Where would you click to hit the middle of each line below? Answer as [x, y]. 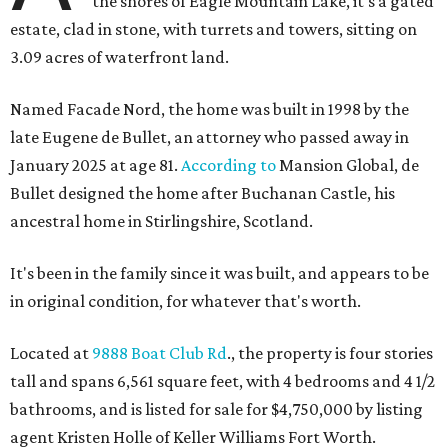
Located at [51, 353]
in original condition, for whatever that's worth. [185, 301]
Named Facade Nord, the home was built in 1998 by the [209, 109]
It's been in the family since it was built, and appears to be [219, 273]
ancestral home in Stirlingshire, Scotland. [161, 221]
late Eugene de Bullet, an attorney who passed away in [209, 137]
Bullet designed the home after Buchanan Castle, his [202, 193]
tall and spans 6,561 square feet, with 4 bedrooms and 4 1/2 [222, 381]
